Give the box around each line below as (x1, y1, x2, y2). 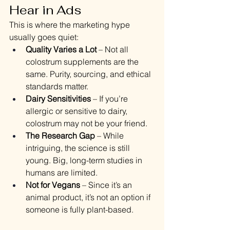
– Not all (97, 44, 130, 55)
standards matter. (26, 81, 88, 92)
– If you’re (91, 93, 130, 104)
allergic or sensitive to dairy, (26, 106, 129, 117)
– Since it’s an (80, 180, 134, 190)
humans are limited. (26, 167, 98, 178)
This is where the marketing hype (9, 20, 132, 30)
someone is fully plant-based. (26, 204, 133, 215)
